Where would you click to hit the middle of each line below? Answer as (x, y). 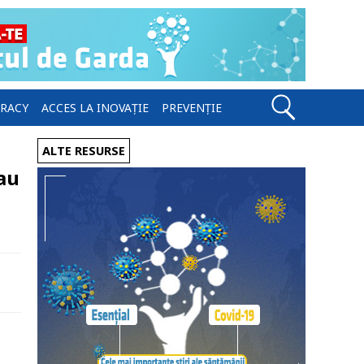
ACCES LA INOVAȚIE (95, 108)
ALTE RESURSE (84, 151)
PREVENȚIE (192, 108)
